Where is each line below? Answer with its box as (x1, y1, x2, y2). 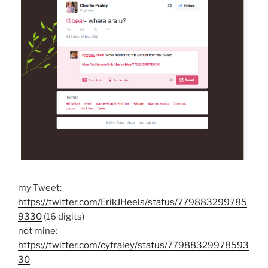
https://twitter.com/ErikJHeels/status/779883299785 (18, 197, 247, 208)
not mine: (18, 226, 57, 237)
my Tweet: (18, 182, 62, 194)
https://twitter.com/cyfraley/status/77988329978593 (18, 240, 249, 251)
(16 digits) (42, 211, 84, 223)
